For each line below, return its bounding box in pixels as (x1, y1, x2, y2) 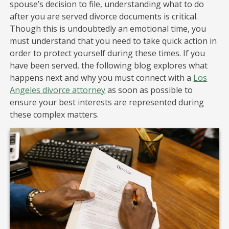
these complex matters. (10, 109, 99, 120)
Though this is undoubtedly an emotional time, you (10, 23, 207, 34)
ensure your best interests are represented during (10, 97, 204, 108)
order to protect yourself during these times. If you (10, 48, 205, 59)
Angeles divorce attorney (10, 84, 106, 96)
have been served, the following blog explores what (10, 60, 208, 71)
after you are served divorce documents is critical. (10, 11, 198, 22)
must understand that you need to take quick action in (10, 35, 217, 47)
